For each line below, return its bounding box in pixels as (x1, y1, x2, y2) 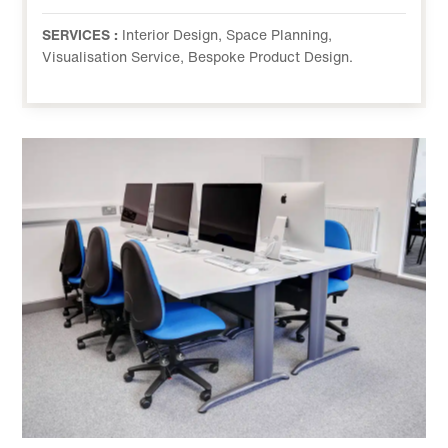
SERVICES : (42, 24, 123, 45)
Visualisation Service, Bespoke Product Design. (42, 46, 354, 67)
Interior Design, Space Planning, (122, 24, 333, 45)
